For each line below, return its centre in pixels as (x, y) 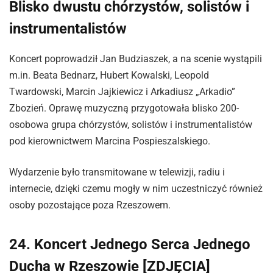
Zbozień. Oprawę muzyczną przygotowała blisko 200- (124, 108)
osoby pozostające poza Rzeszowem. (90, 205)
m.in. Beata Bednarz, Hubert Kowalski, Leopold (109, 75)
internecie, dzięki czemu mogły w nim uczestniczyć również (136, 189)
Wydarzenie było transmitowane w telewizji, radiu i (117, 172)
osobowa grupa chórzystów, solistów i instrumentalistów (131, 124)
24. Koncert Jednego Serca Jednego (130, 244)
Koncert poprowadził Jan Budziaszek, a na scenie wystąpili (136, 58)
